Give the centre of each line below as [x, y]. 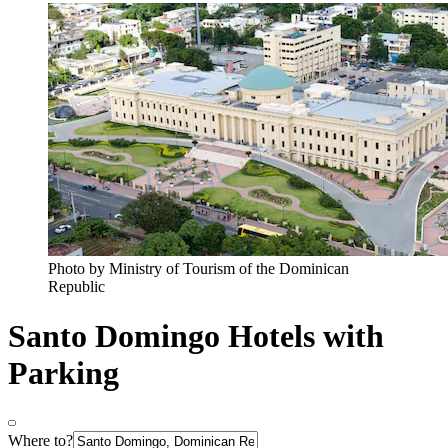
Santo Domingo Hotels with [196, 335]
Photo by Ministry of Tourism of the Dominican [198, 269]
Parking [63, 372]
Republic [76, 287]
